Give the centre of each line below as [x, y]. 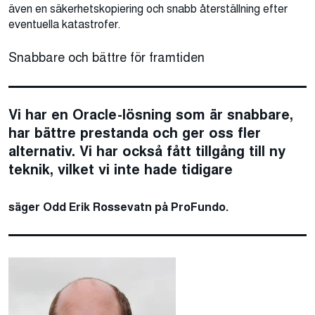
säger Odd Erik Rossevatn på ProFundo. [118, 207]
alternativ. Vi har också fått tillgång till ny [147, 151]
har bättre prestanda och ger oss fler [135, 133]
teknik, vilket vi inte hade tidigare [121, 169]
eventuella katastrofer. [65, 24]
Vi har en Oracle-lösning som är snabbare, [151, 114]
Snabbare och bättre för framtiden [107, 57]
